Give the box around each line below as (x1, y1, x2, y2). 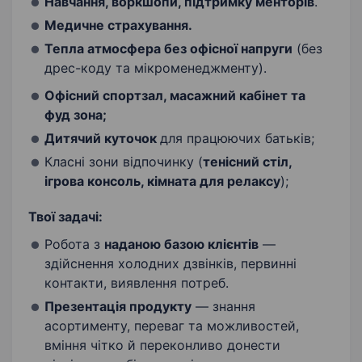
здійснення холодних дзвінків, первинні (44, 255, 297, 272)
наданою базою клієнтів (104, 236, 259, 253)
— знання (192, 298, 255, 315)
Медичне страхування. (44, 17, 192, 34)
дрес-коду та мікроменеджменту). (44, 60, 267, 77)
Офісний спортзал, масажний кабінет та (44, 87, 305, 104)
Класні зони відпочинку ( (44, 154, 203, 170)
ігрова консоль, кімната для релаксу (44, 173, 280, 190)
